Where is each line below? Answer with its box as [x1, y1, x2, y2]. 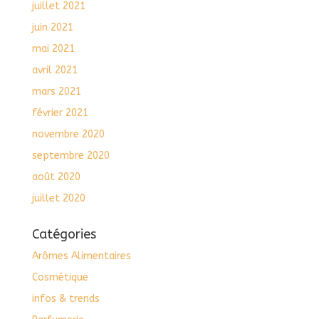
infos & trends [31, 293, 100, 305]
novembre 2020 [31, 128, 105, 141]
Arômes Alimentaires [31, 250, 131, 263]
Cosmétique [31, 271, 88, 284]
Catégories [31, 226, 96, 243]
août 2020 [31, 171, 80, 184]
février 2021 [31, 107, 88, 120]
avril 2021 [31, 64, 78, 77]
